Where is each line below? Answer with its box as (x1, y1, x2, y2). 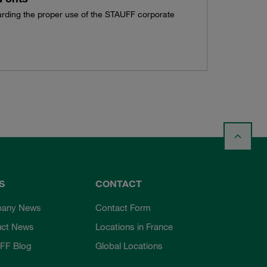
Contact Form (95, 201, 151, 213)
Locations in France (95, 221, 173, 232)
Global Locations (95, 240, 163, 251)
